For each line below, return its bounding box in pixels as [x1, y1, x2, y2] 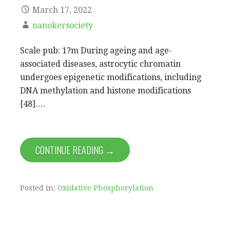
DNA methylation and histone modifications [20, 85, 191, 95]
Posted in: [20, 183, 57, 192]
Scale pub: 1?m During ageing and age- [20, 45, 172, 55]
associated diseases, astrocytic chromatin [20, 59, 181, 69]
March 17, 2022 [32, 5, 92, 15]
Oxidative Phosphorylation [57, 183, 154, 192]
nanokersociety [32, 20, 93, 30]
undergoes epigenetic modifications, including [20, 72, 201, 82]
